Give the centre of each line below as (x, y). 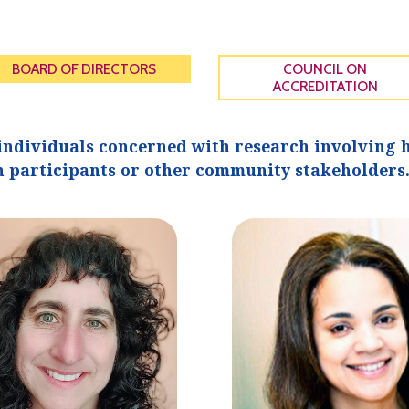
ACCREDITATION (325, 87)
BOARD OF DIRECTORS (84, 69)
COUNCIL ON (325, 69)
